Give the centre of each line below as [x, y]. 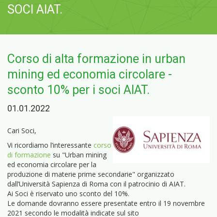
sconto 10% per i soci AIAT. [78, 90]
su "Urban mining [79, 155]
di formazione [29, 155]
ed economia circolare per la [52, 164]
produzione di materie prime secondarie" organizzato [91, 174]
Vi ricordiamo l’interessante [50, 145]
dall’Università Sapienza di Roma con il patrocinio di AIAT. [96, 184]
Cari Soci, [22, 130]
